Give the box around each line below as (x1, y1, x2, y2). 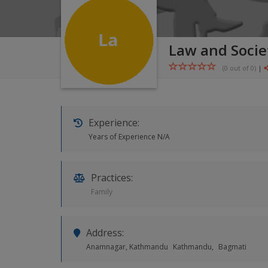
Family (91, 187, 112, 197)
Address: (86, 226, 124, 239)
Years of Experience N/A (89, 132, 170, 142)
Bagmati (218, 242, 246, 252)
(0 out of (223, 63, 251, 72)
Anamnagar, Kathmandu (86, 242, 168, 252)
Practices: (91, 171, 133, 184)
